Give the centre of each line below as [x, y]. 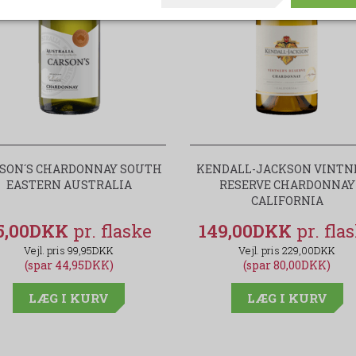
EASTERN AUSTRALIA [69, 185]
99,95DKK [91, 251]
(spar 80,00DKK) [287, 265]
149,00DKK [248, 231]
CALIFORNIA [287, 201]
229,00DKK [309, 251]
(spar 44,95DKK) [69, 265]
